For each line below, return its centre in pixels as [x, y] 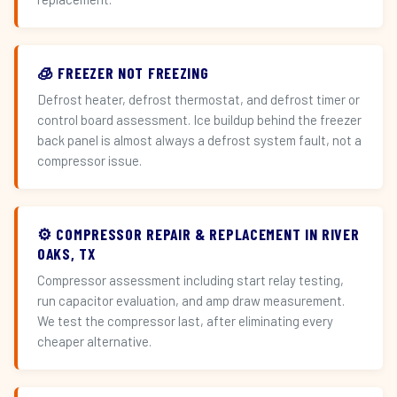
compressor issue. [90, 160]
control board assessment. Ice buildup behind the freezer [199, 120]
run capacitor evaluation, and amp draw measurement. [191, 300]
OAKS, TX [66, 253]
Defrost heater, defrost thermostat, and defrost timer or [198, 99]
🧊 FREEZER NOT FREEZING [123, 73]
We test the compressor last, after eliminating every [185, 321]
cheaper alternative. [94, 341]
